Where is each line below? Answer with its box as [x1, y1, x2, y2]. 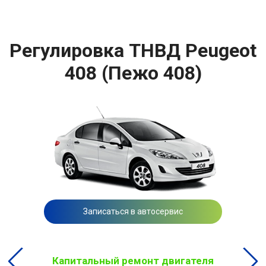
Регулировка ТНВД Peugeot [9, 39, 256, 62]
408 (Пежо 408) [64, 61, 202, 84]
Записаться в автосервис [83, 207, 183, 217]
